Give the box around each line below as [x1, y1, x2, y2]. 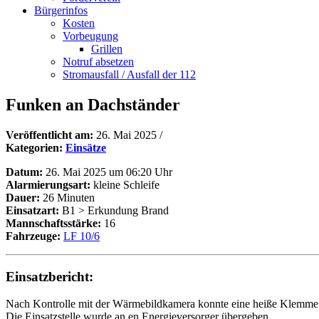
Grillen [91, 43, 122, 55]
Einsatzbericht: [6, 268, 93, 284]
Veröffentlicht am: [6, 128, 96, 141]
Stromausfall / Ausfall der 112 [63, 68, 196, 80]
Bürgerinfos [34, 4, 88, 16]
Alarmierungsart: [6, 178, 90, 191]
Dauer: [6, 191, 40, 204]
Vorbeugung [63, 30, 118, 42]
